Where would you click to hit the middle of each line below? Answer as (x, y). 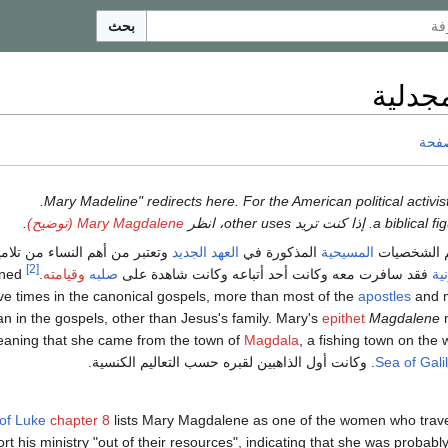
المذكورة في (280, 252)
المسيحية (347, 252)
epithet (343, 318)
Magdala (271, 340)
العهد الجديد (205, 252)
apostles (384, 296)
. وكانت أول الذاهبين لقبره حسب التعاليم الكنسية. (231, 362)
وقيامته (64, 274)
